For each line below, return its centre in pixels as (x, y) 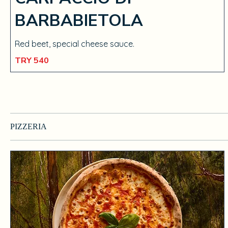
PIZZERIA (28, 126)
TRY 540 (32, 61)
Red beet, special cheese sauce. (75, 44)
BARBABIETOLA (79, 21)
